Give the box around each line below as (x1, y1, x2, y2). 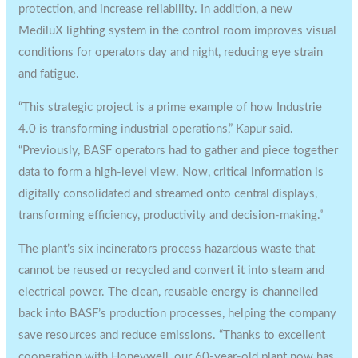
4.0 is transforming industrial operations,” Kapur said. (18, 122, 294, 135)
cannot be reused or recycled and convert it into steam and (18, 264, 325, 276)
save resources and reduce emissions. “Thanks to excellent (18, 328, 326, 341)
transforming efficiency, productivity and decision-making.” (18, 209, 324, 221)
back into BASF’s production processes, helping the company (18, 307, 337, 320)
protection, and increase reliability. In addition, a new (18, 2, 293, 15)
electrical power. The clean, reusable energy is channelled (18, 285, 319, 298)
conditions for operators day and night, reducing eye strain (18, 46, 324, 58)
